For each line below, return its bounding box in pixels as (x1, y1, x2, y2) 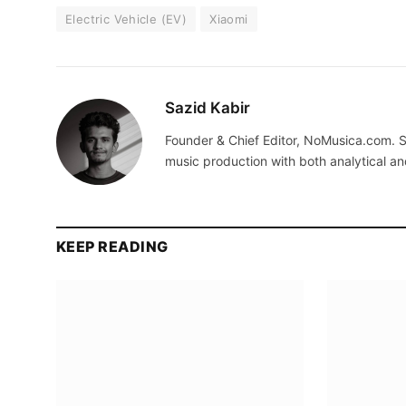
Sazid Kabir (165, 99, 250, 118)
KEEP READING (56, 237, 169, 256)
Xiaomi (209, 12, 248, 27)
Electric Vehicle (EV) (65, 12, 188, 27)
